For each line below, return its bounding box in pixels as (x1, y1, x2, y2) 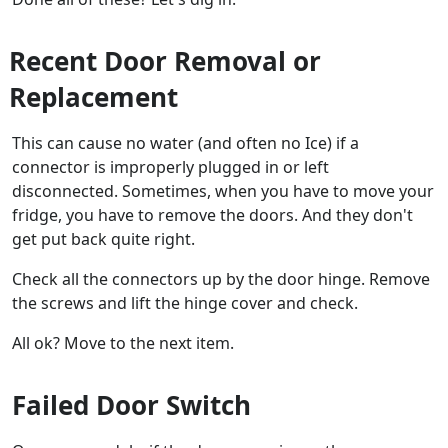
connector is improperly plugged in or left (12, 156, 329, 179)
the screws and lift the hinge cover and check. (12, 292, 358, 315)
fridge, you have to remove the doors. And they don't (12, 204, 413, 227)
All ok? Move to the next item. (12, 332, 234, 355)
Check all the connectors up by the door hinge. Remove (12, 268, 430, 291)
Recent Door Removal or (9, 43, 322, 80)
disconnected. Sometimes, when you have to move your (12, 180, 434, 203)
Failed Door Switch (12, 387, 251, 424)
